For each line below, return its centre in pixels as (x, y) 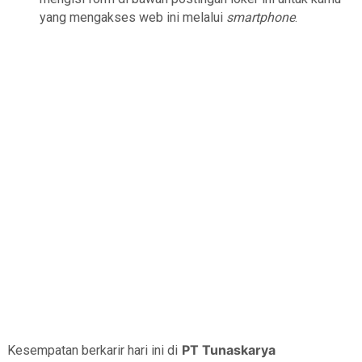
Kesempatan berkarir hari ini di (92, 351)
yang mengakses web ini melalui (133, 17)
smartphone (260, 17)
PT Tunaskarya (228, 350)
